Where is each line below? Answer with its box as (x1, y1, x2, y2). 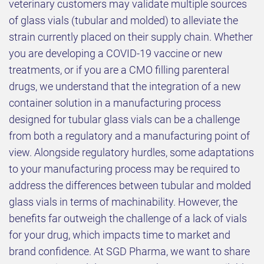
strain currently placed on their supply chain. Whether (9, 30, 253, 43)
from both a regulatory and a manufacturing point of (9, 129, 250, 142)
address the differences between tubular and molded (9, 179, 251, 192)
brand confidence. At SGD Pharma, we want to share (9, 245, 250, 258)
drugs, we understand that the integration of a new (9, 80, 241, 93)
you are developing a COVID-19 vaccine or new (9, 47, 223, 60)
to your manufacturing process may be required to (9, 162, 240, 175)
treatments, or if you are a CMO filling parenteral (9, 63, 229, 76)
